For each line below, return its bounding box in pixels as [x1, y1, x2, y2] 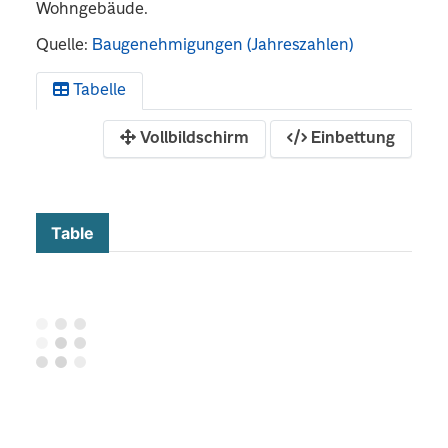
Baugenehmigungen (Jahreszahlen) [92, 37, 354, 54]
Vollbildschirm [135, 130, 249, 147]
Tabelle [69, 82, 127, 99]
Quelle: [36, 37, 93, 54]
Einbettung [306, 130, 395, 147]
